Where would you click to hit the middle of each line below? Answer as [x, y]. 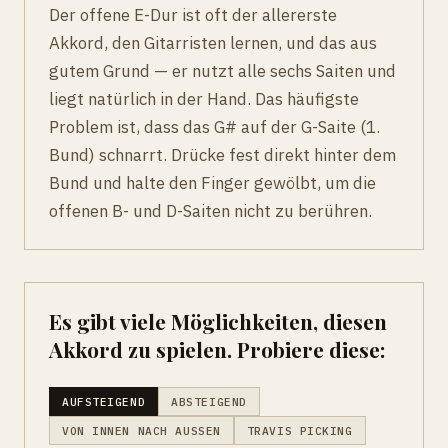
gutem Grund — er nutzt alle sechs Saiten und [222, 71]
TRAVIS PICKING [299, 430]
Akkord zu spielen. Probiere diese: [217, 349]
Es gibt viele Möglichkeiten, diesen [218, 321]
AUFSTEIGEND [104, 401]
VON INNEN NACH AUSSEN [141, 430]
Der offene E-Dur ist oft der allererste [193, 15]
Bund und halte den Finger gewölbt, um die [212, 183]
